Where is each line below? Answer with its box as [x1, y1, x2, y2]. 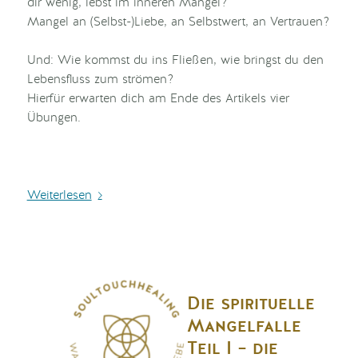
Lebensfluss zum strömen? [26, 74, 173, 86]
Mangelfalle [186, 316, 301, 335]
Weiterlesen [26, 189, 92, 202]
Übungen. [26, 113, 81, 125]
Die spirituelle [186, 294, 315, 312]
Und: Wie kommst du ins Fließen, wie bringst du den [26, 55, 324, 67]
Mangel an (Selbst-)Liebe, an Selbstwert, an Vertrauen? [26, 17, 329, 29]
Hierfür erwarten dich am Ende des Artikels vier [26, 93, 289, 105]
